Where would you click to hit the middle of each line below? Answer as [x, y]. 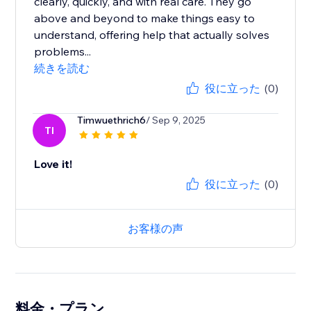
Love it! [53, 164]
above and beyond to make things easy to [145, 18]
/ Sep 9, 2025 [176, 120]
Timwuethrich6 [112, 120]
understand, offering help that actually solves [152, 35]
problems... [63, 52]
